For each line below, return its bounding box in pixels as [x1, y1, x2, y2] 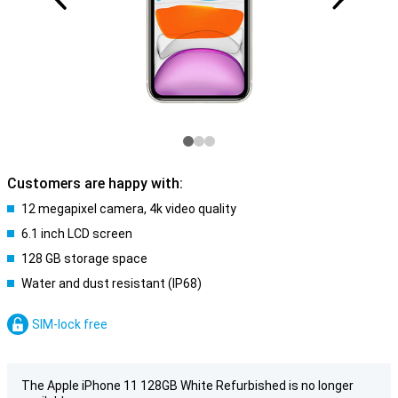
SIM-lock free [32, 317, 107, 331]
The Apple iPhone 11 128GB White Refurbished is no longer [21, 378, 354, 393]
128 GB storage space [21, 251, 147, 266]
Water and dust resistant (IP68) [21, 276, 202, 291]
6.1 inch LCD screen [21, 227, 132, 241]
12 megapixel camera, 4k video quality [21, 202, 236, 216]
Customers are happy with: [7, 175, 183, 192]
